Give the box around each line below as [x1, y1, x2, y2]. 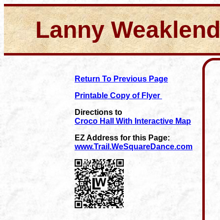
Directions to [75, 108, 122, 116]
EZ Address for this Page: [75, 134, 170, 142]
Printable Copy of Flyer [75, 91, 162, 100]
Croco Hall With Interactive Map [75, 117, 191, 125]
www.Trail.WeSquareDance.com [75, 142, 192, 151]
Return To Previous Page [75, 75, 168, 83]
